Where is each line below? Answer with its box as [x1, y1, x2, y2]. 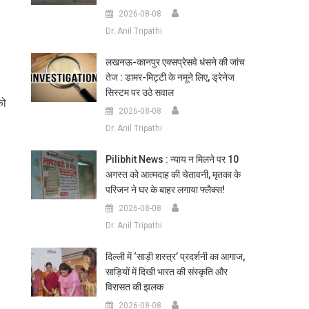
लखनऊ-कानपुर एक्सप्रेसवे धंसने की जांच [105, 57, 245, 68]
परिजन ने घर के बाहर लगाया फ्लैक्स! [105, 184, 225, 195]
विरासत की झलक [105, 281, 163, 292]
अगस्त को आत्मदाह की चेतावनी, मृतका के [105, 169, 241, 180]
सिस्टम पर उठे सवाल [105, 87, 174, 98]
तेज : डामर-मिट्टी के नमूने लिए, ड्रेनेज [105, 72, 235, 83]
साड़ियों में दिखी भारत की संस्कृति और [105, 266, 228, 277]
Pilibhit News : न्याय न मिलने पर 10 [105, 154, 239, 165]
